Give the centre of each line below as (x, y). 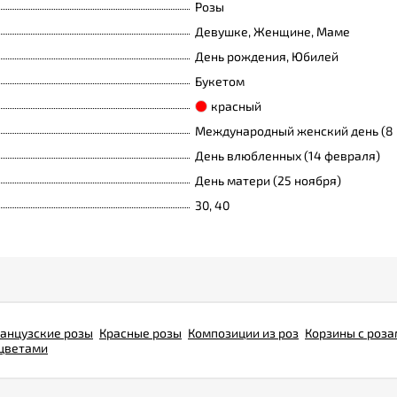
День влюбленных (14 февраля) (288, 156)
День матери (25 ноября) (268, 180)
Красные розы (140, 333)
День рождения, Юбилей (267, 56)
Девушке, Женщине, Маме (272, 31)
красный (236, 106)
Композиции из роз (243, 333)
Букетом (220, 81)
